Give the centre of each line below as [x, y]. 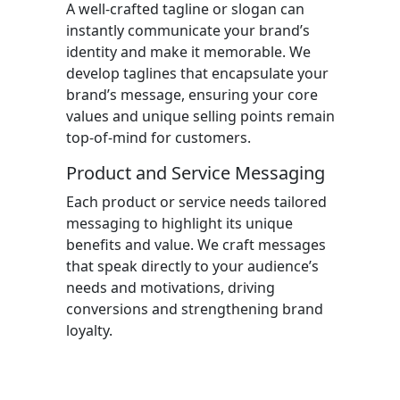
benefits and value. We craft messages [196, 245]
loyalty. [89, 330]
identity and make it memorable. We [188, 52]
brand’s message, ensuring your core [192, 95]
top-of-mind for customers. [158, 137]
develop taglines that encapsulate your [197, 73]
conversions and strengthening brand [195, 309]
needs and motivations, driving [171, 287]
